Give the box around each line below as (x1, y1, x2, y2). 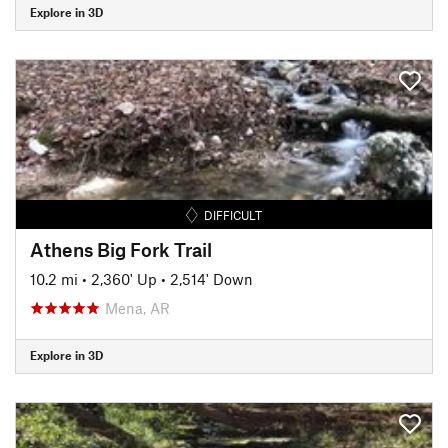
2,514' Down (170, 269, 253, 288)
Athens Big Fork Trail (30, 237, 212, 261)
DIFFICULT (204, 207, 263, 222)
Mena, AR (105, 298, 170, 317)
